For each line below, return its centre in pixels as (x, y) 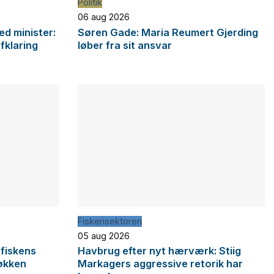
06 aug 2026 (104, 17)
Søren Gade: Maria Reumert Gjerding (168, 32)
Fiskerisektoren (110, 221)
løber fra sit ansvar (125, 45)
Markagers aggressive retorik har (160, 264)
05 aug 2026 (104, 236)
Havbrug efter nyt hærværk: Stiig (159, 251)
